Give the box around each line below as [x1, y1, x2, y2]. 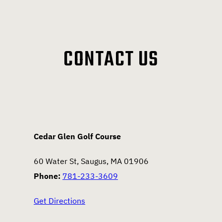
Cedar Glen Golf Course [34, 131, 121, 142]
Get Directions [34, 196, 85, 206]
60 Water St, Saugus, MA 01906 [34, 156, 149, 166]
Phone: [34, 171, 62, 181]
